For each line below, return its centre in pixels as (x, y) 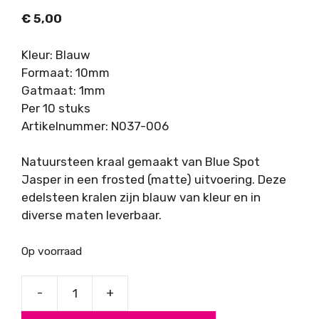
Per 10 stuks (56, 108)
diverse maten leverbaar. (91, 215)
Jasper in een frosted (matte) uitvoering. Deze (154, 179)
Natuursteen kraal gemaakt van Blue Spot (141, 162)
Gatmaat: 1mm (63, 90)
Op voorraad (52, 251)
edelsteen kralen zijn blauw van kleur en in (141, 197)
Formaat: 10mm (66, 72)
